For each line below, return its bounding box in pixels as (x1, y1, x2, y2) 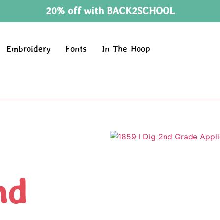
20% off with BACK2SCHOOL (45, 5, 175, 16)
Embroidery (6, 44, 51, 54)
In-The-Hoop (102, 44, 151, 54)
